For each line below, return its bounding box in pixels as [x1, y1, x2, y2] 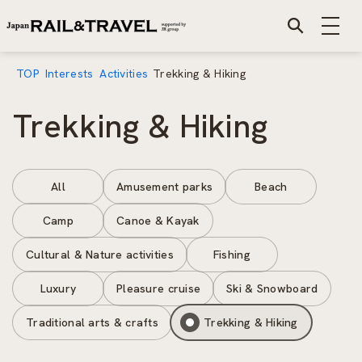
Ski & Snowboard [226, 281, 318, 296]
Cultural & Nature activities [26, 247, 174, 262]
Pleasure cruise [116, 281, 201, 296]
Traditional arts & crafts [26, 315, 158, 330]
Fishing [213, 247, 250, 262]
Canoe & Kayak [116, 213, 200, 228]
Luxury [40, 281, 77, 296]
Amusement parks [116, 179, 213, 194]
